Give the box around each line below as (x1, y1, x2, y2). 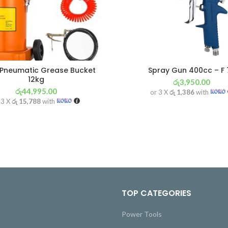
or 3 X (150, 88, 169, 97)
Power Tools (122, 210, 162, 219)
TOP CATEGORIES (122, 187, 191, 199)
